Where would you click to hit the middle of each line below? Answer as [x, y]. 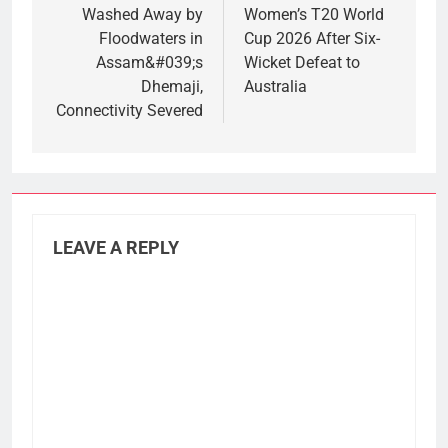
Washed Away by [142, 14]
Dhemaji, [172, 86]
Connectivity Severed [129, 110]
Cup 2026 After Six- [312, 38]
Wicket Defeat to [302, 62]
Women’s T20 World [314, 14]
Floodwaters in [151, 38]
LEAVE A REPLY [116, 247]
